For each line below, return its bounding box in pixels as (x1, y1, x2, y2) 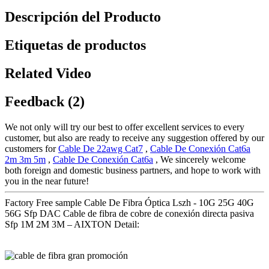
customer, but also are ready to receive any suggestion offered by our (5, 132, 264, 143)
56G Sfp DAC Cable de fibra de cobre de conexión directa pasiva (5, 208, 254, 219)
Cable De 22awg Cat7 (58, 143, 143, 154)
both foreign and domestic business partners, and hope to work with (5, 165, 261, 175)
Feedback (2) (5, 93, 85, 109)
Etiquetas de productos (5, 37, 146, 53)
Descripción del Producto (5, 9, 161, 25)
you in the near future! (5, 175, 89, 186)
